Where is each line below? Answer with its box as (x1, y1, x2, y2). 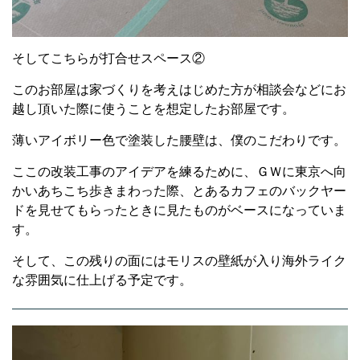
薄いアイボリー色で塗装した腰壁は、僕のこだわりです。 (12, 133, 346, 147)
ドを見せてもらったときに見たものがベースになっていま (12, 202, 346, 217)
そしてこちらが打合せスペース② (12, 51, 205, 65)
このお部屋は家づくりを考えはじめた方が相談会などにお (12, 82, 346, 96)
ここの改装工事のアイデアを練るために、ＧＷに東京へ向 (12, 164, 346, 178)
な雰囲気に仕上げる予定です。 (12, 272, 192, 287)
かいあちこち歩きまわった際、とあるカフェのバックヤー (12, 183, 346, 198)
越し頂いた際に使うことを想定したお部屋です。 (12, 101, 295, 116)
